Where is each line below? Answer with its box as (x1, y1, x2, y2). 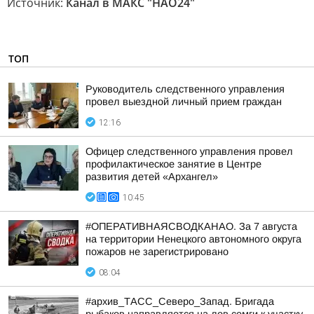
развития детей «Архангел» (86, 171, 218, 182)
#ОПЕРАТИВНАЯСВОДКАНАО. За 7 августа (86, 221, 297, 232)
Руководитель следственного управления (86, 83, 285, 95)
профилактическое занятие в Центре (86, 158, 261, 170)
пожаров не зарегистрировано (86, 246, 228, 257)
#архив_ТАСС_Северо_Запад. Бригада (86, 296, 274, 307)
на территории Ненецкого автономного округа (86, 233, 301, 245)
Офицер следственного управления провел (86, 146, 293, 157)
